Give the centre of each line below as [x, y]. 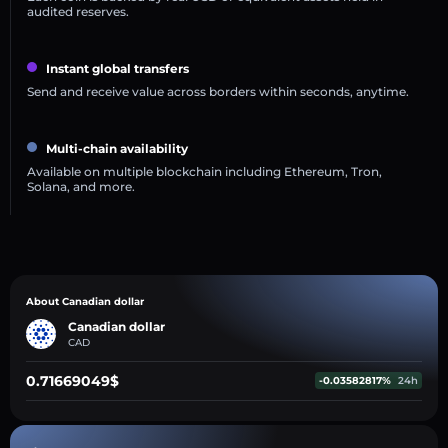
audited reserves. [78, 11]
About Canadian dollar [85, 301]
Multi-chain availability [117, 148]
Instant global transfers [117, 68]
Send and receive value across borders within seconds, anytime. [218, 91]
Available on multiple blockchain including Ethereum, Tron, [204, 171]
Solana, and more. [81, 186]
